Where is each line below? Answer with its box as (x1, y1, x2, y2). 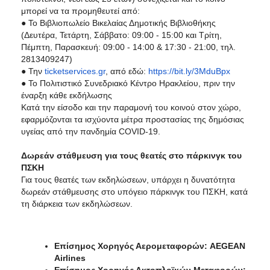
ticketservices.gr (45, 66, 105, 76)
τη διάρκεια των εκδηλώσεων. (21, 198, 133, 209)
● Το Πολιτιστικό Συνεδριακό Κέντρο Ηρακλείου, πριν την (21, 78, 235, 88)
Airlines (54, 253, 86, 263)
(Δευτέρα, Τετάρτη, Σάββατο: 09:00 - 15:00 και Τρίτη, (21, 30, 222, 40)
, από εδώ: (105, 66, 148, 76)
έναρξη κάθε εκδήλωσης (21, 90, 112, 100)
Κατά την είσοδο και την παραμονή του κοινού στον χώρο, (21, 102, 241, 112)
